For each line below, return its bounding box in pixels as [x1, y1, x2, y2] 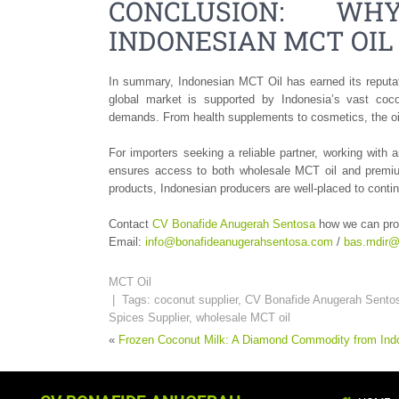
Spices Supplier [109, 310, 189, 324]
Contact [109, 216, 152, 231]
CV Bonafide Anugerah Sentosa [152, 216, 319, 231]
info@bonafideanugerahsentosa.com [145, 234, 333, 248]
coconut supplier [154, 292, 238, 306]
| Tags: [109, 292, 154, 306]
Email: [109, 234, 145, 248]
